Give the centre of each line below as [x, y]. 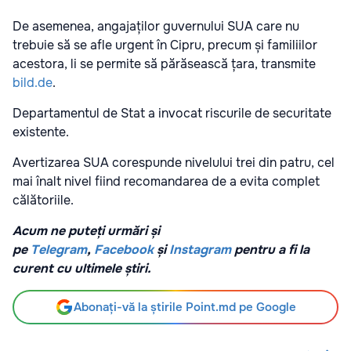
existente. [41, 132]
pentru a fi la [270, 249]
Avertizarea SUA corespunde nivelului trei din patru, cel [174, 162]
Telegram [59, 249]
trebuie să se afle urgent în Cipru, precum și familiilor [165, 45]
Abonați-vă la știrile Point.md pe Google [185, 307]
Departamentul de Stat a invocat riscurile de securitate [172, 113]
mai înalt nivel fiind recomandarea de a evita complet [166, 181]
